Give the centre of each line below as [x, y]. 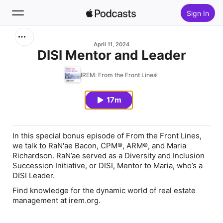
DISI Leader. [34, 175]
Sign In [198, 13]
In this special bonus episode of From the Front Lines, [107, 136]
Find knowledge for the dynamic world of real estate [104, 190]
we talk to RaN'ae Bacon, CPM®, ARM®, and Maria [99, 146]
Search [37, 45]
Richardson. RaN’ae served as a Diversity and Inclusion [109, 156]
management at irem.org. [56, 200]
